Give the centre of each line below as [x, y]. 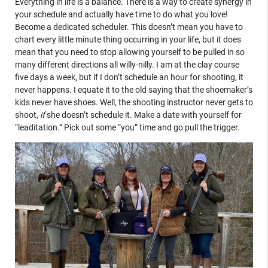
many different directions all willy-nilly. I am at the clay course [127, 64]
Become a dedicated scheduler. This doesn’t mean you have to [129, 27]
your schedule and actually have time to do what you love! [121, 14]
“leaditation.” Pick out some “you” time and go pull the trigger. [127, 127]
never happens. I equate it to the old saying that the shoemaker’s [133, 89]
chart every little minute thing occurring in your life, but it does [128, 39]
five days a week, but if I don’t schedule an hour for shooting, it [129, 77]
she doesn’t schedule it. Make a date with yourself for [144, 115]
